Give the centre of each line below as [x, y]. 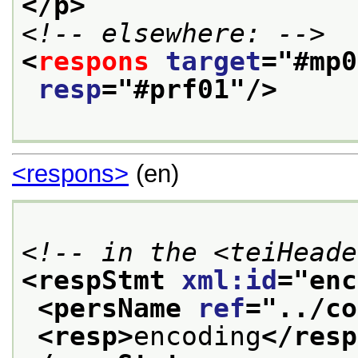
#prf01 [181, 89]
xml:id [229, 280]
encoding [197, 336]
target [213, 61]
